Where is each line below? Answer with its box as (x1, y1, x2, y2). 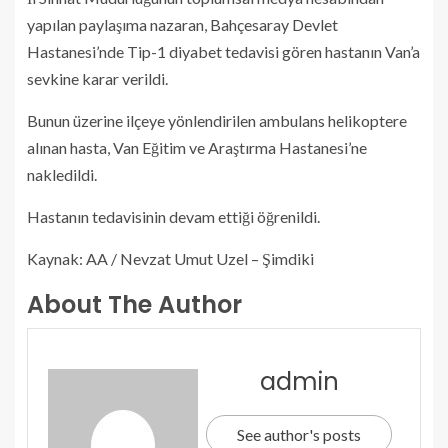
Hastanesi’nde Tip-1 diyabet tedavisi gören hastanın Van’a (27, 42, 420, 62)
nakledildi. (27, 165, 97, 185)
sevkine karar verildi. (27, 69, 168, 89)
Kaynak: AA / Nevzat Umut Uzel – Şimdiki (27, 249, 314, 269)
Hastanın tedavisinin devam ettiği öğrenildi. (27, 207, 320, 227)
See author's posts (237, 425, 361, 445)
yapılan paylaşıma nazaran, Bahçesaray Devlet (27, 15, 338, 35)
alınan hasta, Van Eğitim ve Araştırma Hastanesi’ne (27, 138, 367, 158)
